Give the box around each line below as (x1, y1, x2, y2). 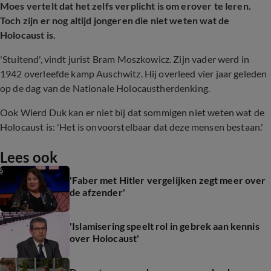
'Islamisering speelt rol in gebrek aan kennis (70, 220, 260, 232)
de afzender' (70, 186, 125, 198)
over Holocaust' (70, 232, 140, 244)
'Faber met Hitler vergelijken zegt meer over (70, 174, 266, 186)
